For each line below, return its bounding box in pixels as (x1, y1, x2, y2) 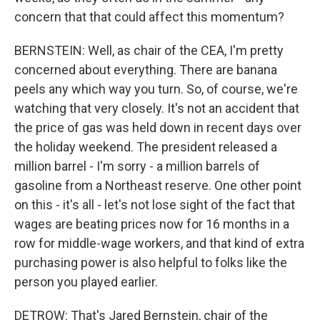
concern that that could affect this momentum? (14, 9, 284, 24)
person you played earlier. (14, 274, 158, 289)
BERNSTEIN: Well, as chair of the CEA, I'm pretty (14, 43, 284, 58)
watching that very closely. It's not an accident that (14, 101, 299, 116)
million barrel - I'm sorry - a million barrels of (14, 159, 260, 174)
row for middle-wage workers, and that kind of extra (14, 236, 304, 251)
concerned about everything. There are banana (14, 62, 277, 77)
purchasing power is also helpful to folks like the (14, 255, 287, 270)
